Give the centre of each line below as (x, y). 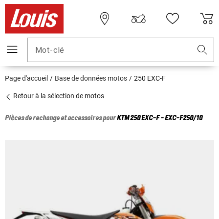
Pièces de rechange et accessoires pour (61, 119)
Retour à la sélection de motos (58, 96)
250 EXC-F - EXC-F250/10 (166, 119)
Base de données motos (91, 78)
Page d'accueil (26, 78)
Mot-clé (50, 50)
